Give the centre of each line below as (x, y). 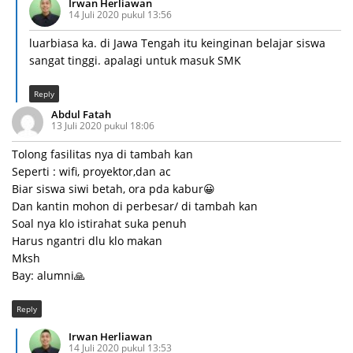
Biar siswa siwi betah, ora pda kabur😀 (113, 189)
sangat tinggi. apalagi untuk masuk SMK (135, 61)
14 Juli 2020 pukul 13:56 (120, 15)
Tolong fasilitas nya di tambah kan (102, 154)
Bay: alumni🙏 (48, 276)
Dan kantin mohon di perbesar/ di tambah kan (135, 206)
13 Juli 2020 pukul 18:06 (103, 126)
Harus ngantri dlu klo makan (87, 241)
